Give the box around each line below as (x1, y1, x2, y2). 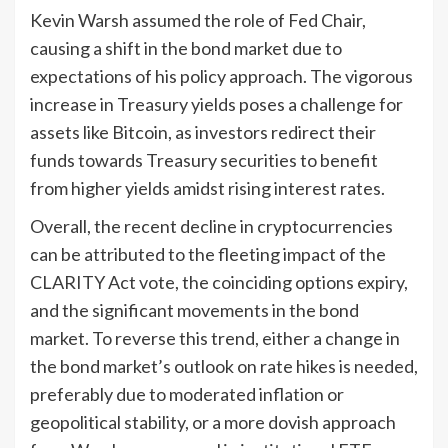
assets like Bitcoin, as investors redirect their (30, 120, 376, 143)
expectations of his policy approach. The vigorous (30, 64, 413, 87)
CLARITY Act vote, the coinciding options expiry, (30, 270, 408, 293)
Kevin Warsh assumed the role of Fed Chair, (30, 8, 366, 31)
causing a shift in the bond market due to (30, 36, 342, 59)
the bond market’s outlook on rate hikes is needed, (30, 354, 418, 377)
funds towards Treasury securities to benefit (30, 148, 378, 171)
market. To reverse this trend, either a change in (30, 326, 400, 349)
